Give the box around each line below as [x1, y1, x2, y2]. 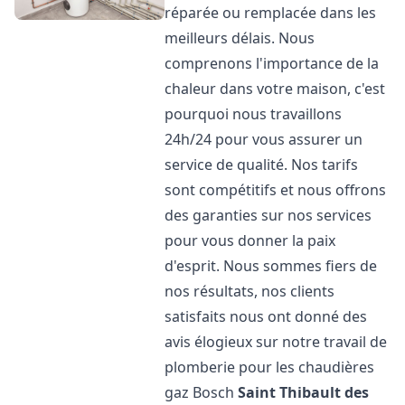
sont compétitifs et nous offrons [165, 180, 387, 200]
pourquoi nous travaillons [165, 104, 343, 124]
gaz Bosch [165, 382, 239, 402]
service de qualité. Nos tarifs [165, 155, 359, 174]
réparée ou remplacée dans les [165, 3, 377, 23]
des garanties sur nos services [165, 205, 372, 225]
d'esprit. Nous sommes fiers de [165, 256, 378, 276]
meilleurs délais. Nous [165, 28, 316, 48]
